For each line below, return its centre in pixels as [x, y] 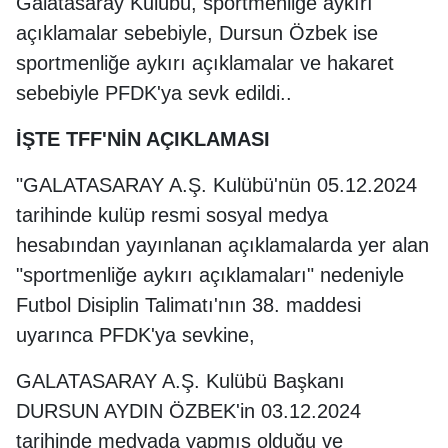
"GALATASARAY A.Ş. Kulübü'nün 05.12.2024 [216, 185]
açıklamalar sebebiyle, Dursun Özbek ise [197, 33]
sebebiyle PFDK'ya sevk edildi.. [154, 93]
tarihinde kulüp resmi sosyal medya [172, 215]
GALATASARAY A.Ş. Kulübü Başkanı [180, 381]
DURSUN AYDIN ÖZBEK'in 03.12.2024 [188, 411]
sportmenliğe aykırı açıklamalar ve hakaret [205, 63]
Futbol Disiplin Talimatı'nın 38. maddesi [188, 305]
